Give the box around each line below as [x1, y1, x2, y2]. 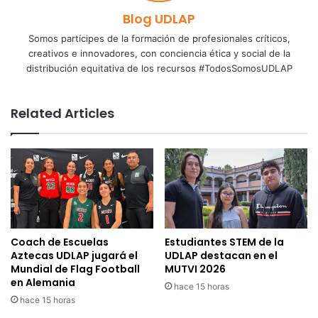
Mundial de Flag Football [11, 262, 140, 277]
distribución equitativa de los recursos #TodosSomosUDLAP [26, 62, 292, 74]
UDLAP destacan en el [165, 248, 278, 263]
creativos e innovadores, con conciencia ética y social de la [28, 48, 290, 59]
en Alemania [11, 275, 75, 290]
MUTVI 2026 [165, 262, 226, 277]
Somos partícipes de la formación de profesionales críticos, [28, 33, 290, 44]
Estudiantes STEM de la [165, 235, 284, 250]
